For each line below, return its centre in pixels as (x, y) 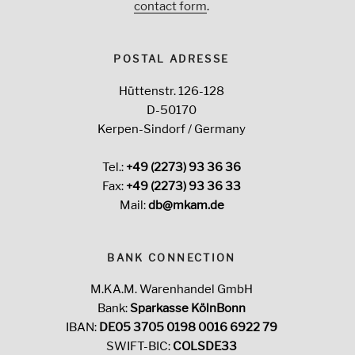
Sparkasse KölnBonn (188, 309)
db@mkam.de (186, 205)
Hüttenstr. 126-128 (172, 91)
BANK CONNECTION (172, 257)
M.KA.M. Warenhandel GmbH (172, 290)
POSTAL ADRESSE (172, 59)
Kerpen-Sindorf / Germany (172, 129)
